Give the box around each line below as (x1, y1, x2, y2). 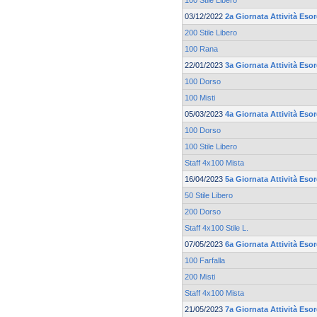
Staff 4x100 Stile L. (185, 224, 248, 233)
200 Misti (185, 272, 215, 282)
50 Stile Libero (185, 191, 233, 200)
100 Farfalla (185, 256, 225, 265)
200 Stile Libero (185, 28, 237, 38)
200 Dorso (185, 207, 221, 217)
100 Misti (185, 93, 215, 103)
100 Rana (185, 45, 218, 54)
